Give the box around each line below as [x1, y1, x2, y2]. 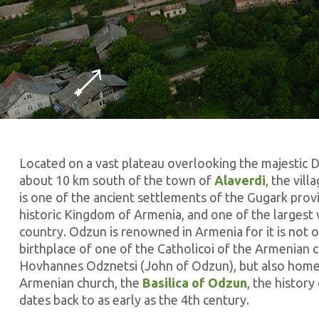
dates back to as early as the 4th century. [19, 293, 249, 307]
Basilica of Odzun [142, 276, 247, 290]
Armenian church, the [19, 276, 142, 290]
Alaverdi [214, 173, 266, 187]
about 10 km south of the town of [19, 173, 214, 187]
